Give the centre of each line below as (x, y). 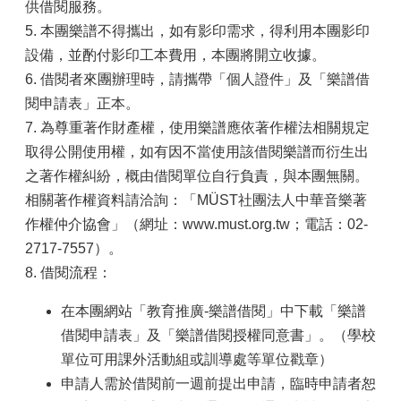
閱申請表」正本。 (82, 103)
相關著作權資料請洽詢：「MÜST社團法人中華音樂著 (196, 200)
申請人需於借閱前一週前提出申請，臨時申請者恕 (218, 384)
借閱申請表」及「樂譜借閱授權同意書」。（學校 (218, 335)
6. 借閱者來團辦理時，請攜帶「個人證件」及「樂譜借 (197, 79)
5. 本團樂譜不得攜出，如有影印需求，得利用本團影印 (197, 31)
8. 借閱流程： (68, 273)
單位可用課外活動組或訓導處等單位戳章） (197, 359)
